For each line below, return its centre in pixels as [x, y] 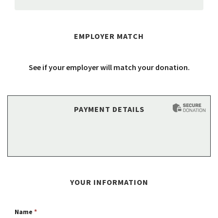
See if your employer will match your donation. [109, 67]
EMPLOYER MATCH [109, 36]
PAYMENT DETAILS [109, 109]
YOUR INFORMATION [109, 182]
